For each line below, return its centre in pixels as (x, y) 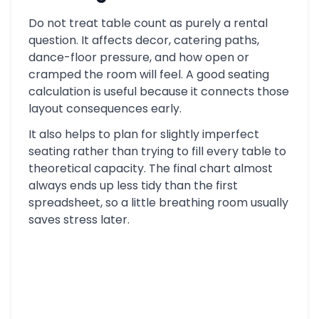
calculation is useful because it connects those (159, 91)
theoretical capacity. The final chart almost (151, 168)
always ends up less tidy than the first (133, 185)
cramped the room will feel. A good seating (149, 74)
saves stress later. (79, 220)
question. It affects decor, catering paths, (144, 40)
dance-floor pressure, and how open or (139, 57)
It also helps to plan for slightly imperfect (144, 134)
